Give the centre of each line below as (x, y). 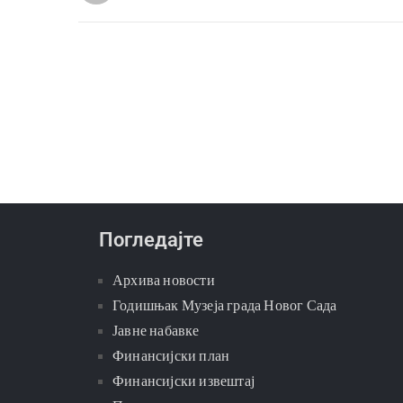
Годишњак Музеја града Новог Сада (225, 305)
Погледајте (151, 239)
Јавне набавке (156, 330)
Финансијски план (171, 355)
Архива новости (164, 280)
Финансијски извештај (184, 381)
